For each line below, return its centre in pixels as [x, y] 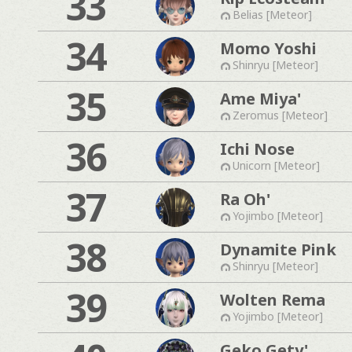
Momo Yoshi [268, 48]
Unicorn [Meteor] [276, 165]
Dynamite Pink [278, 249]
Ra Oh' [245, 199]
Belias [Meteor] [272, 14]
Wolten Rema [273, 299]
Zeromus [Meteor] [280, 115]
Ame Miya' [260, 98]
